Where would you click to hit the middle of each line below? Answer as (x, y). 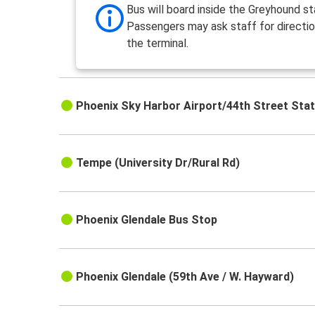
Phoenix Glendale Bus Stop (147, 220)
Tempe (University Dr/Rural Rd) (158, 163)
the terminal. (158, 44)
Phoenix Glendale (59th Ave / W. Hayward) (185, 277)
